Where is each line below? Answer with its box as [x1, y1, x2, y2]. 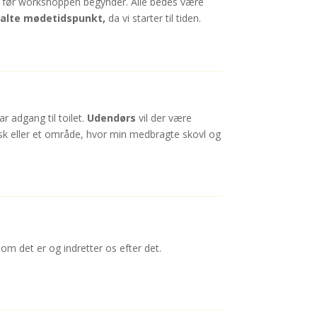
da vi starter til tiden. [108, 11, 204, 25]
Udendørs [86, 111, 136, 125]
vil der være [135, 111, 192, 125]
